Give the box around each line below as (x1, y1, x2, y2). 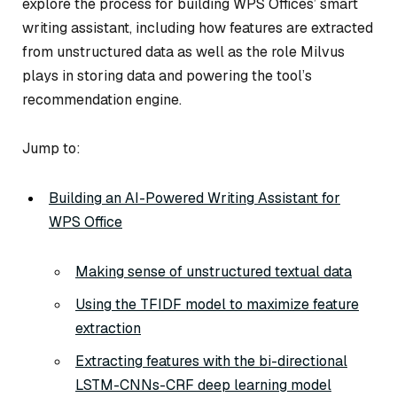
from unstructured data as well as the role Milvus (22, 42, 345, 61)
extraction (75, 318, 141, 338)
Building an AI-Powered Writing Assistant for (49, 189, 340, 208)
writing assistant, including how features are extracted (22, 18, 373, 37)
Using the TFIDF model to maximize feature (75, 294, 359, 314)
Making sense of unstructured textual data (75, 261, 352, 281)
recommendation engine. (22, 90, 182, 109)
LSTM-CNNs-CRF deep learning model (75, 375, 331, 394)
